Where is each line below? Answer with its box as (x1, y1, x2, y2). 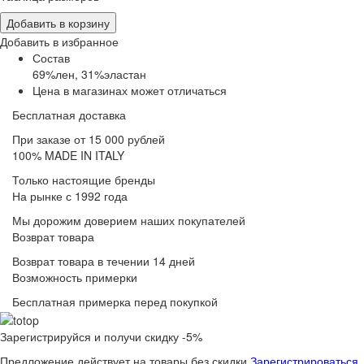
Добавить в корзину (6, 15, 110, 32)
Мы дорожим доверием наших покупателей (12, 212, 245, 229)
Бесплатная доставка (12, 106, 126, 123)
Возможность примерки (12, 269, 137, 286)
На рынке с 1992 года (12, 188, 128, 205)
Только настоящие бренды (12, 171, 155, 188)
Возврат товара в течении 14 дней (12, 253, 195, 270)
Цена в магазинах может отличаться (32, 82, 227, 99)
